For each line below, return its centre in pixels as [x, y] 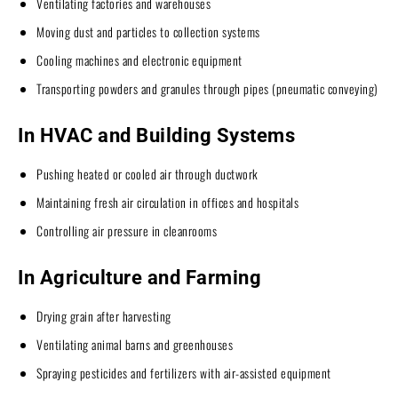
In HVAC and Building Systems [156, 135]
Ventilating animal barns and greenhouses [135, 344]
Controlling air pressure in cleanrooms [127, 230]
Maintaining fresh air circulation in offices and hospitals [167, 202]
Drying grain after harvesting [104, 315]
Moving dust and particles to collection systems [148, 31]
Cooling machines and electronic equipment [139, 60]
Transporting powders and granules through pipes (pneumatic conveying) [207, 88]
